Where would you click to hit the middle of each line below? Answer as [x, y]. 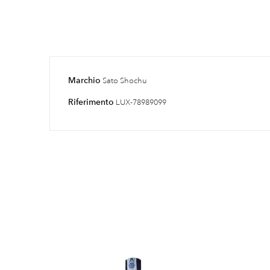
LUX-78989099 [141, 102]
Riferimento [91, 102]
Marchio [84, 80]
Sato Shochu [125, 80]
